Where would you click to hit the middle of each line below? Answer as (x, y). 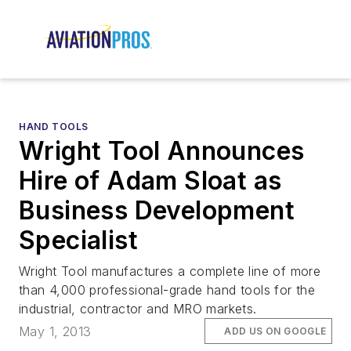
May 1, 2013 (55, 331)
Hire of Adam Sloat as (150, 181)
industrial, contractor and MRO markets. (138, 309)
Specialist (78, 241)
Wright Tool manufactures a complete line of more (170, 271)
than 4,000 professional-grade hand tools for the (167, 290)
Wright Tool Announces (162, 151)
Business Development (157, 211)
